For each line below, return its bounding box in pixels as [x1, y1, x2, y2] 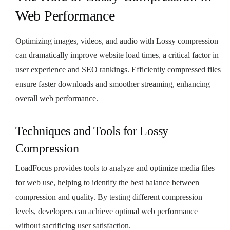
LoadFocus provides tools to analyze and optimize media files [15, 163, 215, 172]
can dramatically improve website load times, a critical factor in [15, 50, 219, 60]
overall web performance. [15, 93, 98, 103]
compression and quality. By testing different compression [15, 192, 202, 201]
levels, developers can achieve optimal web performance [15, 206, 198, 216]
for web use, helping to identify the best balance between [15, 178, 199, 187]
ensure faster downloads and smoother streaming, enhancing [15, 79, 210, 88]
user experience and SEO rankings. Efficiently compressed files [15, 65, 221, 74]
